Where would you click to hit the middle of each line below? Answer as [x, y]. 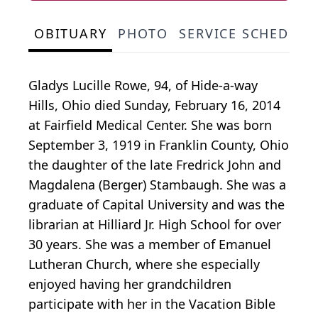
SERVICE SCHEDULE [247, 33]
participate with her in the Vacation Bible [152, 303]
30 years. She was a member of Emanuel [150, 244]
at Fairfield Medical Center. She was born [150, 125]
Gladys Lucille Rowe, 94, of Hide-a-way [143, 85]
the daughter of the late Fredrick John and [155, 164]
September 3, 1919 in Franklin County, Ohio [159, 144]
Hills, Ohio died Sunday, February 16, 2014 [154, 105]
